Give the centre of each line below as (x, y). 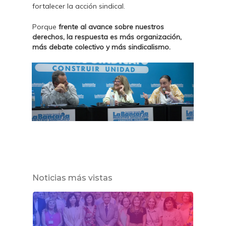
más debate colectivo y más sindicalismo (101, 47)
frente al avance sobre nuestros (111, 27)
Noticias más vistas (72, 178)
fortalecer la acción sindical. (79, 6)
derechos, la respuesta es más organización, (107, 37)
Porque (46, 27)
